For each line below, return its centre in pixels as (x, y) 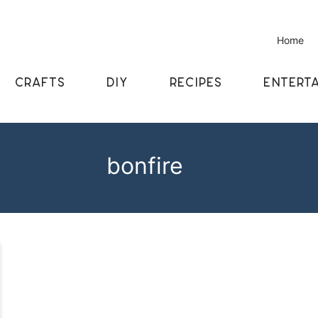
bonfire (145, 165)
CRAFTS (40, 82)
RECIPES (196, 82)
